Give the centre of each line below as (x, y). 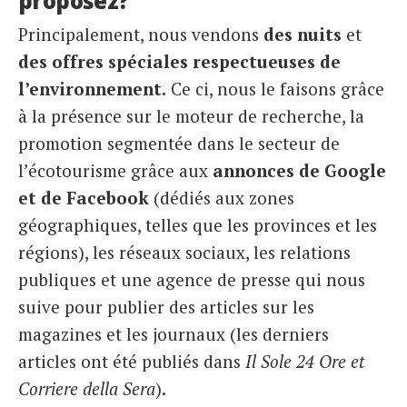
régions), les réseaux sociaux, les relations (184, 253)
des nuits (303, 35)
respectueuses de (267, 62)
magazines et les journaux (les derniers (174, 334)
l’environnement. (92, 89)
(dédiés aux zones (222, 198)
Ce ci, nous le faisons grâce (275, 89)
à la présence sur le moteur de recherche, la (191, 116)
